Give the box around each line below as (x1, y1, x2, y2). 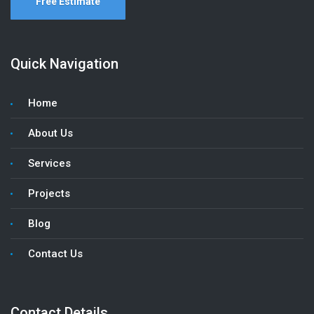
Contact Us (28, 247, 83, 260)
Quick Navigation (11, 55, 118, 72)
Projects (28, 186, 70, 200)
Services (28, 156, 71, 170)
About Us (28, 126, 73, 139)
